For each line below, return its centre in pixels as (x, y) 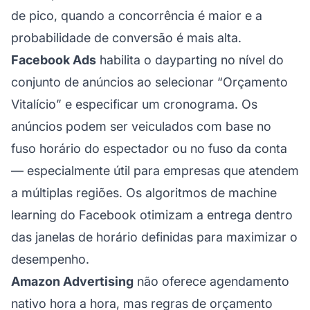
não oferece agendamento (211, 281)
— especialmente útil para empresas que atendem (155, 170)
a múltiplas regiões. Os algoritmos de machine (144, 192)
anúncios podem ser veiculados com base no (141, 126)
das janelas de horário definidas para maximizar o (154, 237)
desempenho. (50, 259)
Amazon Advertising (72, 281)
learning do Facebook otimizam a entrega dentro (152, 215)
